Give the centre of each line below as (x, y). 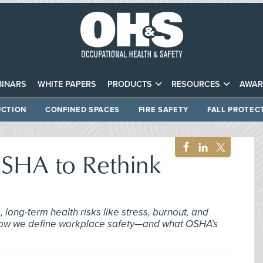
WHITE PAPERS (67, 84)
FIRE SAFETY (163, 109)
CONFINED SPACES (82, 109)
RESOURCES (196, 84)
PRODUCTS (130, 84)
